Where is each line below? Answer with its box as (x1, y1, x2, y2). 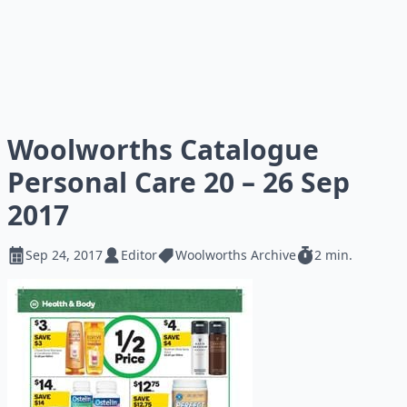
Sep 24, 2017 (25, 246, 103, 263)
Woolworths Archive (175, 246, 296, 263)
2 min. (314, 246, 352, 263)
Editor (121, 246, 157, 263)
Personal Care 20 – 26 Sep (7, 164, 350, 201)
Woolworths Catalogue (7, 131, 319, 168)
